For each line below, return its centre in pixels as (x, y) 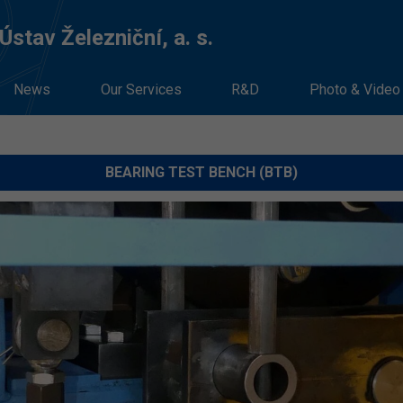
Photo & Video (355, 90)
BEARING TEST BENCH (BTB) (201, 172)
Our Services (141, 90)
